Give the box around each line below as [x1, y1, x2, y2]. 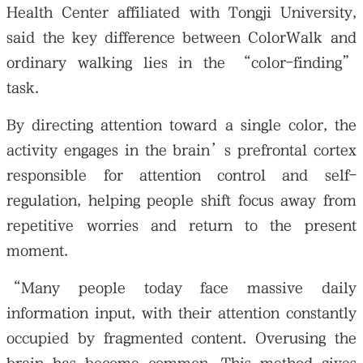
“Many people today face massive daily [6, 279, 357, 297]
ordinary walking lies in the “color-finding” [6, 53, 357, 71]
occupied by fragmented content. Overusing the [6, 329, 357, 347]
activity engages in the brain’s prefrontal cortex [6, 141, 357, 159]
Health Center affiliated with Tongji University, [6, 3, 357, 21]
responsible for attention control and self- [6, 166, 357, 184]
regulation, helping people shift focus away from [6, 191, 357, 209]
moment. [6, 241, 69, 259]
